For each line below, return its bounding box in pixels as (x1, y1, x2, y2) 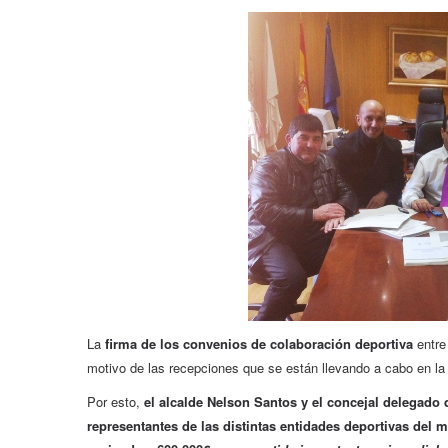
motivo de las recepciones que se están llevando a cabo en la (87, 358, 445, 378)
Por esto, (87, 392, 144, 412)
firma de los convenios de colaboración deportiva (101, 334, 417, 354)
